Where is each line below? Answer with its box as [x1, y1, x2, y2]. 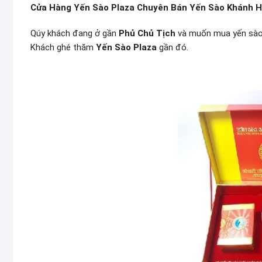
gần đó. [157, 42, 188, 53]
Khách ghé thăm [30, 42, 96, 53]
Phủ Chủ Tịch [119, 27, 175, 39]
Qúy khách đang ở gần [30, 27, 119, 39]
